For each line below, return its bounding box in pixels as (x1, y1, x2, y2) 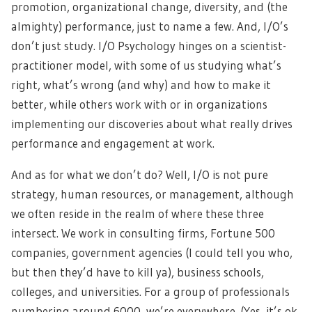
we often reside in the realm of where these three (11, 206, 264, 221)
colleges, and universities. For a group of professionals (11, 284, 290, 299)
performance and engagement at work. (11, 136, 214, 150)
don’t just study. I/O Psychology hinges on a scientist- (11, 38, 286, 53)
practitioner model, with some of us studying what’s (11, 58, 281, 72)
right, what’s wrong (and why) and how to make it (11, 77, 271, 92)
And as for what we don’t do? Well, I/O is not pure (11, 167, 268, 182)
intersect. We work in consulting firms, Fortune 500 (11, 226, 275, 240)
